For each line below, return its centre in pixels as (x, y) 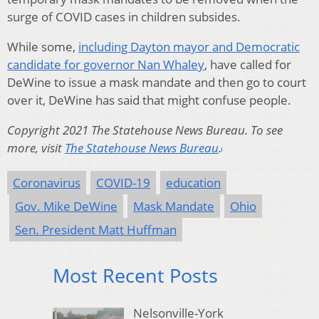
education (193, 183)
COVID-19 (123, 183)
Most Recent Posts (135, 276)
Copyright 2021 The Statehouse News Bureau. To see (145, 130)
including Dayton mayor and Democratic (189, 47)
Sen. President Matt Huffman (96, 230)
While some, (43, 47)
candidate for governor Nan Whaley (106, 65)
